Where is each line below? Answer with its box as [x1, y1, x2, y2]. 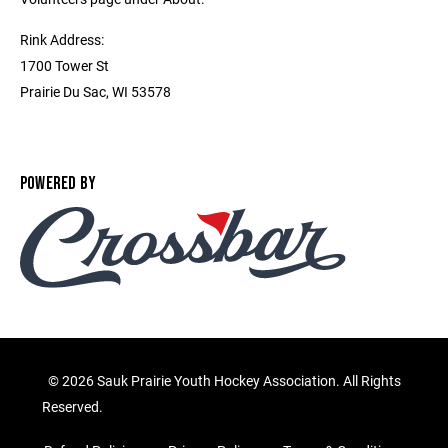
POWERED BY [20, 173, 97, 194]
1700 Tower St [20, 56, 109, 75]
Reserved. [42, 397, 106, 417]
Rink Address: [20, 30, 104, 49]
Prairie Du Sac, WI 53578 [20, 82, 171, 101]
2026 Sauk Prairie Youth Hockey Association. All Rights [61, 371, 401, 391]
